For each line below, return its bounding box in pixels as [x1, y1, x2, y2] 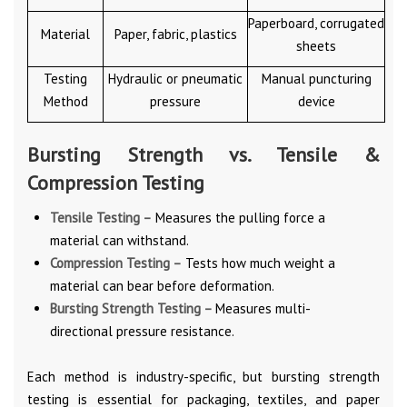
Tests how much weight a [182, 253, 335, 272]
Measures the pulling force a [152, 208, 325, 226]
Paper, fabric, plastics [114, 25, 237, 43]
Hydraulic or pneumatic [108, 69, 243, 87]
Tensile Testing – [50, 208, 152, 226]
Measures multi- [215, 299, 311, 317]
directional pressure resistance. [50, 322, 234, 340]
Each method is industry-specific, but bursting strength [27, 367, 380, 385]
